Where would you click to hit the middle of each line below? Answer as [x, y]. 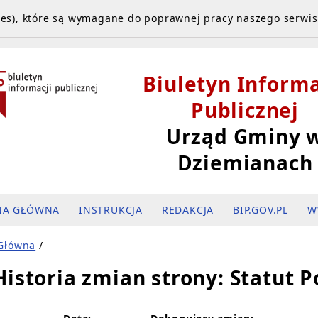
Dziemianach [245, 163]
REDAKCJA [188, 210]
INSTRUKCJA [110, 210]
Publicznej [245, 110]
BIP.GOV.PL [261, 210]
